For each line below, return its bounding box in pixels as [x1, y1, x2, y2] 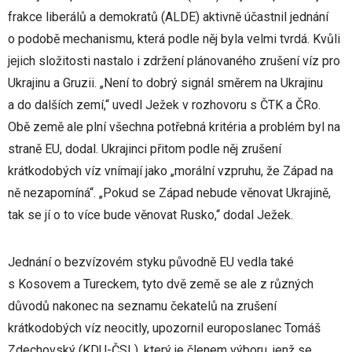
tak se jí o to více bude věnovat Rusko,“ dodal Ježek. [8, 207, 293, 222]
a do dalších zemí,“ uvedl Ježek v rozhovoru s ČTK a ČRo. [8, 97, 321, 112]
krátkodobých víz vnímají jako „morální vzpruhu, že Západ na [8, 163, 333, 178]
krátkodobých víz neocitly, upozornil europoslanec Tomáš [8, 321, 321, 335]
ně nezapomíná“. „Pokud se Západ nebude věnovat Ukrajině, [8, 185, 331, 200]
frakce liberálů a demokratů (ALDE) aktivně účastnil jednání [8, 9, 328, 24]
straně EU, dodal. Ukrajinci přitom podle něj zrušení [8, 141, 281, 156]
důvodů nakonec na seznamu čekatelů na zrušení [8, 299, 277, 313]
